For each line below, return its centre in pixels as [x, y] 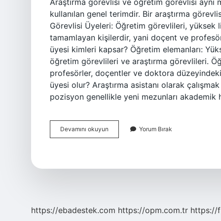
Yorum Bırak [156, 129]
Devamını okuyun [84, 129]
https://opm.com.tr [153, 210]
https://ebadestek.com [73, 210]
